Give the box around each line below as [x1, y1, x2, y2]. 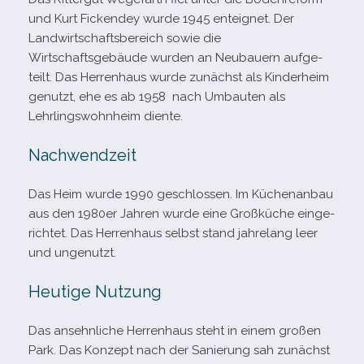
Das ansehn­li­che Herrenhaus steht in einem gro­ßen [28, 323, 321, 338]
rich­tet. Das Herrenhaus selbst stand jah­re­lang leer [28, 226, 318, 240]
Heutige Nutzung [28, 282, 162, 301]
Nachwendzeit [28, 145, 136, 165]
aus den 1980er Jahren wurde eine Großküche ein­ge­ [28, 206, 335, 221]
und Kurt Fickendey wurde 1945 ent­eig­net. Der [28, 11, 294, 26]
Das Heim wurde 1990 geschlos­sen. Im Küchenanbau [28, 187, 333, 201]
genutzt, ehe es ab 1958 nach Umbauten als [28, 89, 285, 104]
